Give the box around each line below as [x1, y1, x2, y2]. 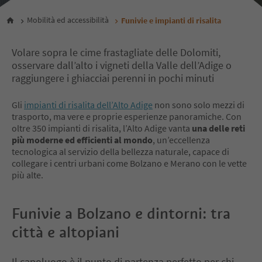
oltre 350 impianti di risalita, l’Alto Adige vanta [12, 122, 192, 134]
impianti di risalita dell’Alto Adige [24, 98, 153, 111]
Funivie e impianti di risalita [121, 15, 221, 26]
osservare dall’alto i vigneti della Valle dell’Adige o [12, 58, 232, 72]
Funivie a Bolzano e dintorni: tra [12, 204, 230, 223]
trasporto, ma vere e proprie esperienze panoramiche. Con [12, 110, 242, 122]
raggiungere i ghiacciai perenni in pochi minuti [12, 71, 214, 85]
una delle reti [192, 122, 245, 134]
